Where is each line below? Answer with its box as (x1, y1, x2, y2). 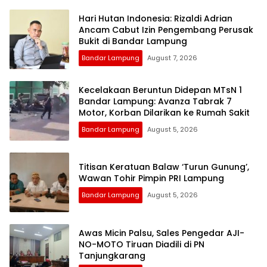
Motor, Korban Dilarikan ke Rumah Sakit (79, 106, 250, 119)
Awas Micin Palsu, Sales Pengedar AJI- (79, 226, 244, 239)
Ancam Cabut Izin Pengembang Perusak (79, 23, 253, 36)
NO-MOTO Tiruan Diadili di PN (79, 238, 204, 250)
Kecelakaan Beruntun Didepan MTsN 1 (79, 83, 242, 96)
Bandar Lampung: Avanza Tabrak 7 (79, 95, 232, 107)
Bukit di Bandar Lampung (79, 35, 187, 47)
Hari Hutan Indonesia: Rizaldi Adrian (79, 12, 232, 24)
